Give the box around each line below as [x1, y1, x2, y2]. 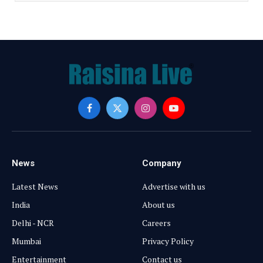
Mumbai [12, 235, 41, 247]
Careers [142, 217, 171, 228]
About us [142, 198, 175, 210]
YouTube [173, 107, 205, 119]
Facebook [88, 107, 124, 119]
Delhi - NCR [12, 217, 54, 228]
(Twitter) [116, 120, 150, 131]
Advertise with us [142, 180, 205, 192]
